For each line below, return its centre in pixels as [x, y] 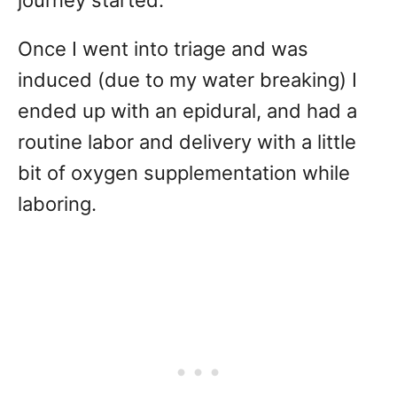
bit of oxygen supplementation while [184, 173]
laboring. [57, 204]
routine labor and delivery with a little [187, 142]
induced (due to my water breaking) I [187, 80]
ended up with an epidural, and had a [187, 111]
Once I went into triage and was [163, 49]
